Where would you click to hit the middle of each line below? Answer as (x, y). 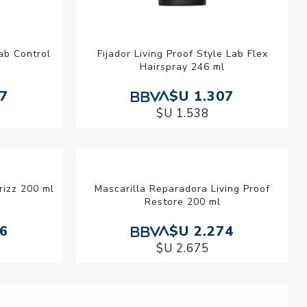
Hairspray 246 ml (183, 67)
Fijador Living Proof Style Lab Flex (182, 54)
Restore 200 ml (182, 202)
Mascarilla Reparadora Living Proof (183, 189)
